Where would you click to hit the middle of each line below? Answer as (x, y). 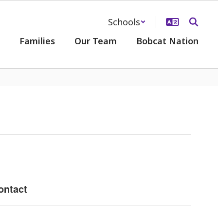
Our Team (96, 41)
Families (37, 41)
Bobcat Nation (167, 41)
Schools (124, 22)
